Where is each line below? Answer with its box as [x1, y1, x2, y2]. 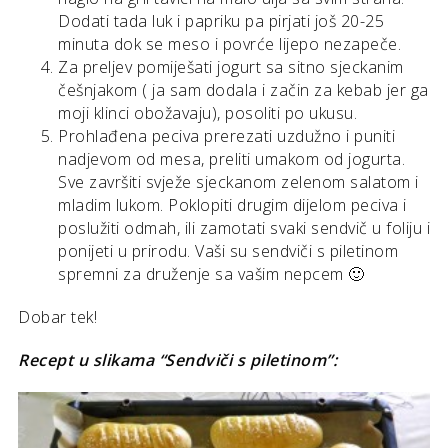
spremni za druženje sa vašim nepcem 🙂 [58, 263, 365, 286]
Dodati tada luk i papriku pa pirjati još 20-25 [58, 10, 384, 33]
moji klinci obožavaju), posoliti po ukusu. [58, 102, 357, 125]
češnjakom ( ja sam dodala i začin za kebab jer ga [58, 79, 429, 102]
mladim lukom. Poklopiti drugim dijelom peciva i [58, 194, 407, 217]
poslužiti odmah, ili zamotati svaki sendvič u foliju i [58, 217, 430, 240]
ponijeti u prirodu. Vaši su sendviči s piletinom [58, 240, 398, 263]
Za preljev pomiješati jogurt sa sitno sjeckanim [58, 56, 404, 79]
